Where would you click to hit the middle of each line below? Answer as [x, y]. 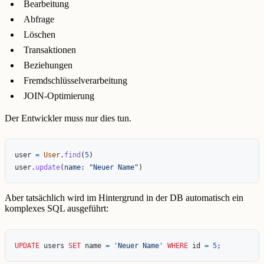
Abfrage [39, 19]
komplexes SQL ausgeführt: [57, 209]
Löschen [39, 34]
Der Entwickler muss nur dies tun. [68, 118]
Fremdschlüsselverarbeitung [75, 80]
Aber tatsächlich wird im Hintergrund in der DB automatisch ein [124, 198]
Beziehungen [48, 65]
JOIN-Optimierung [59, 95]
